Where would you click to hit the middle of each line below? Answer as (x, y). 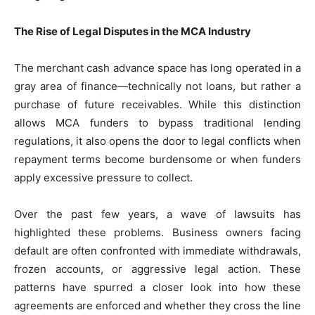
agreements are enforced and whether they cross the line (157, 305)
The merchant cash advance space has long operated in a (157, 67)
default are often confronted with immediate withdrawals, (157, 250)
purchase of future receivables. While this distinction (157, 104)
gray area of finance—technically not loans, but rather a (157, 86)
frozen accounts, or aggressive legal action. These (157, 269)
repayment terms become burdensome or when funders (157, 159)
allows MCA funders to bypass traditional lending (157, 122)
